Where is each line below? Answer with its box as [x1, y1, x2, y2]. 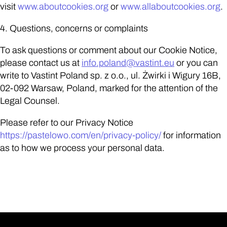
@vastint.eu [126, 58, 174, 68]
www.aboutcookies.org [18, 2, 108, 12]
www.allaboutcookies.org [121, 2, 220, 12]
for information [161, 130, 221, 140]
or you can [174, 58, 218, 68]
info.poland [82, 58, 126, 68]
